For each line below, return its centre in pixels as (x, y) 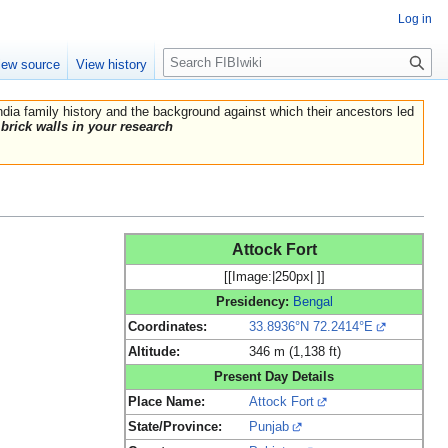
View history (112, 65)
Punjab (269, 426)
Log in (415, 19)
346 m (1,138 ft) (295, 351)
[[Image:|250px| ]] (274, 276)
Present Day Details (274, 376)
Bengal (312, 301)
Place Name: (166, 401)
